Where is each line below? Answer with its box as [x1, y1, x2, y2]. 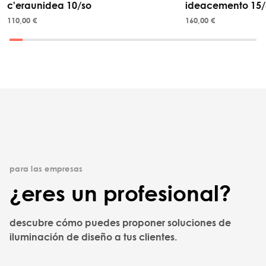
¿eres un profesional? [9, 179, 231, 206]
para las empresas [9, 163, 83, 173]
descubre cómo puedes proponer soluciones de [9, 216, 231, 229]
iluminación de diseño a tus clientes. [9, 230, 177, 243]
